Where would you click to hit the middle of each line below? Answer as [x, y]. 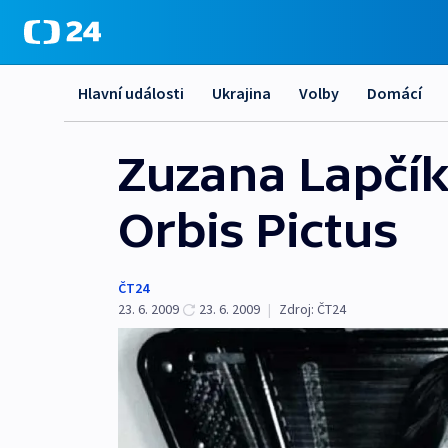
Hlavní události [131, 93]
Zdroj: [296, 309]
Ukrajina [241, 93]
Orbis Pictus [257, 230]
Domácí [394, 93]
